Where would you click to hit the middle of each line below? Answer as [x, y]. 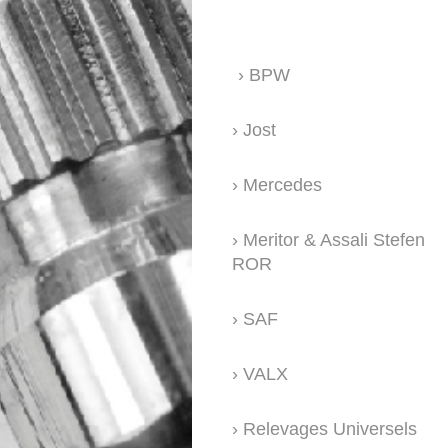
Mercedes [282, 184]
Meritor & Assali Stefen [334, 239]
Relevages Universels [330, 428]
